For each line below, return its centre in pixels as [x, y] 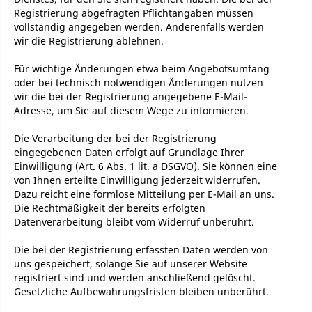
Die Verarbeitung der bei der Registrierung [115, 138]
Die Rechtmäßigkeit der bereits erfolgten [110, 208]
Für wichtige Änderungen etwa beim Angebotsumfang [142, 69]
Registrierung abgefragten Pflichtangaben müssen [134, 13]
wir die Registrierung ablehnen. [89, 41]
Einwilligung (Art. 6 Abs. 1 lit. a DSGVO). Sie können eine [146, 166]
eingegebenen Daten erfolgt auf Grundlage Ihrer [129, 152]
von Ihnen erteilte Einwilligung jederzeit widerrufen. [137, 180]
